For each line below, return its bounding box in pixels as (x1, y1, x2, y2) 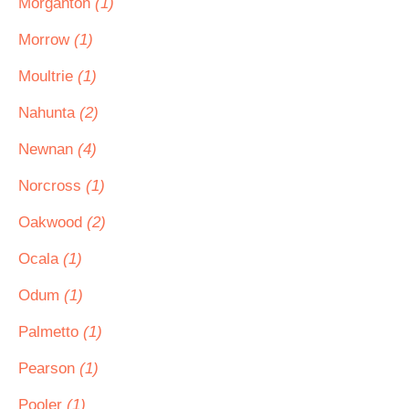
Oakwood (18, 214, 87, 231)
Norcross (18, 177, 86, 194)
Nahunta (18, 104, 79, 121)
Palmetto (18, 323, 83, 341)
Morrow (18, 31, 74, 48)
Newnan (18, 141, 78, 158)
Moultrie (18, 68, 78, 85)
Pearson (18, 360, 79, 377)
